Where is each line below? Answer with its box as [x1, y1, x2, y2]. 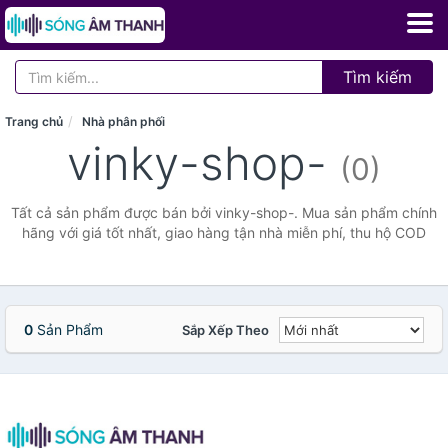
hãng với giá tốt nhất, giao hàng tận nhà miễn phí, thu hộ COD [22, 224, 426, 241]
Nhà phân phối [82, 114, 165, 129]
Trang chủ [5, 114, 63, 129]
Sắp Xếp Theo [182, 322, 269, 338]
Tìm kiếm [343, 67, 412, 87]
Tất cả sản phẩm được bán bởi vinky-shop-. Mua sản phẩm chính [11, 204, 437, 221]
